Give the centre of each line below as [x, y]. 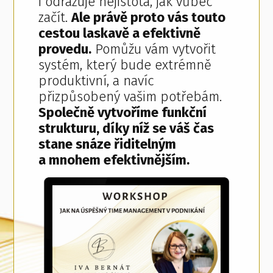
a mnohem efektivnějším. [114, 160]
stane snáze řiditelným [108, 144]
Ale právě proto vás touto [149, 18]
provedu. [65, 49]
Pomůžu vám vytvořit [154, 49]
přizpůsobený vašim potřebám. [130, 97]
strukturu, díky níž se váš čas [126, 129]
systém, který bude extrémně [125, 65]
